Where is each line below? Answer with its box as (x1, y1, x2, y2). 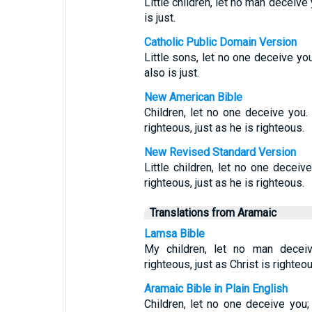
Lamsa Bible (143, 227, 205, 240)
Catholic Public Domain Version (143, 36, 297, 49)
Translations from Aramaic (149, 206, 276, 219)
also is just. (143, 66, 199, 79)
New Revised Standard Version (143, 146, 296, 159)
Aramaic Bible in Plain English (143, 282, 288, 295)
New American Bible (143, 91, 242, 104)
